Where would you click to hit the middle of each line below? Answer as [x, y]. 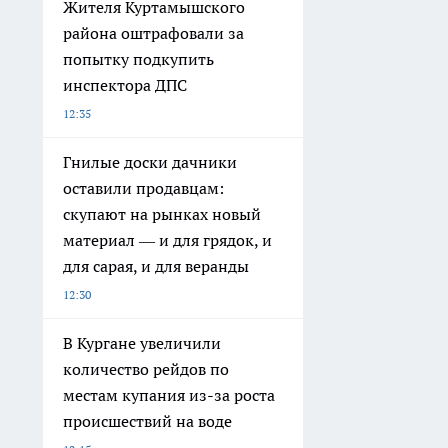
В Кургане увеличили [142, 342]
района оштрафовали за [153, 32]
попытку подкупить [138, 58]
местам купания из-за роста [169, 394]
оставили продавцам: [143, 187]
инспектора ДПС [125, 84]
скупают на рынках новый [162, 213]
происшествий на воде [147, 420]
